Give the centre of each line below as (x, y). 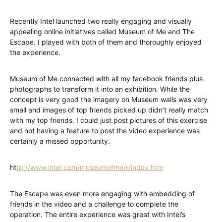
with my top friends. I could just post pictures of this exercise (109, 120)
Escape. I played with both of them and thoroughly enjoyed (106, 42)
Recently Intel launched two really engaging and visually (101, 21)
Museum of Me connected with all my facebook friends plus (106, 79)
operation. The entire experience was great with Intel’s (98, 214)
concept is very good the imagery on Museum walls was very (109, 99)
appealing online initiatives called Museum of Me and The (102, 31)
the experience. (35, 52)
